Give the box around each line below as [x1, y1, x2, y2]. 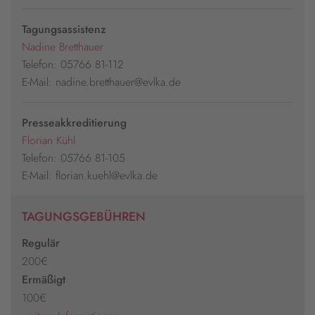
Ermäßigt [22, 271, 65, 288]
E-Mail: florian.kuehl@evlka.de [22, 167, 157, 184]
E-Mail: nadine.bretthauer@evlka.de [22, 73, 181, 90]
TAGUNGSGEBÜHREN [22, 207, 146, 226]
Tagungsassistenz [22, 20, 106, 37]
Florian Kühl [22, 131, 75, 148]
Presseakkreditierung [22, 114, 127, 131]
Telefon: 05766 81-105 [22, 149, 125, 166]
